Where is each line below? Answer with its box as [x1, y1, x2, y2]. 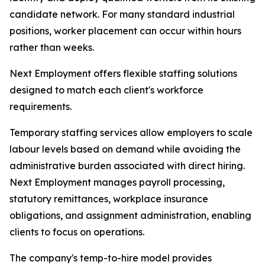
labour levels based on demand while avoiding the [9, 143, 241, 156]
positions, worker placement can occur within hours [9, 25, 241, 37]
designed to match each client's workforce [9, 84, 203, 96]
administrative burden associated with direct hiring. [9, 160, 245, 172]
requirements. [9, 101, 72, 113]
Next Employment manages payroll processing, [9, 176, 225, 189]
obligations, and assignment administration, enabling [9, 209, 251, 222]
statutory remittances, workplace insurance [9, 193, 208, 205]
